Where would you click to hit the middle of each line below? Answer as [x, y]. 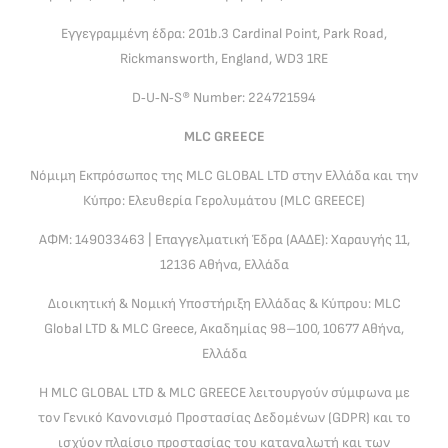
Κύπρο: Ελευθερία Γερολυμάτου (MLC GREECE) [224, 200]
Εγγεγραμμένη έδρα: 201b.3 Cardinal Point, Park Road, [224, 33]
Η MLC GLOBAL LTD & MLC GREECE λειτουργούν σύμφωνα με [224, 392]
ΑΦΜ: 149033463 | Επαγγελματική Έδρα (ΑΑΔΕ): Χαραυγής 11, [224, 239]
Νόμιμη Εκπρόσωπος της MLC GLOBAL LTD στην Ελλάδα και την [224, 175]
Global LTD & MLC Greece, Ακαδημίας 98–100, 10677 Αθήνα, [224, 328]
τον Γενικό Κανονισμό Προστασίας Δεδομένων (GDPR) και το [224, 417]
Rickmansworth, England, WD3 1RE [224, 58]
